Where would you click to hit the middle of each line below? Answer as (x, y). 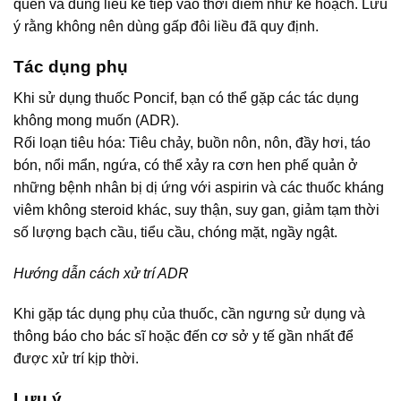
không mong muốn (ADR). (96, 120)
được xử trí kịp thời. (76, 359)
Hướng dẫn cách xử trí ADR (101, 273)
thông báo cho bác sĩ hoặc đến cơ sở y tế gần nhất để (183, 337)
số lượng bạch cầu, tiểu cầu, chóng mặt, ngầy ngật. (175, 232)
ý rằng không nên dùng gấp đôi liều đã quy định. (166, 27)
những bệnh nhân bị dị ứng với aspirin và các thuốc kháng (199, 187)
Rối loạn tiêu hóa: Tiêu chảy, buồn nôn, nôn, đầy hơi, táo (192, 142)
